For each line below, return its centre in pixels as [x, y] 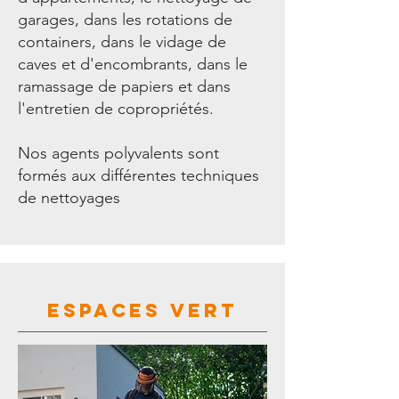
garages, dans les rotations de [125, 20]
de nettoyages [69, 198]
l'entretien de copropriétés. [116, 109]
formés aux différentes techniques [138, 175]
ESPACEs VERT [142, 310]
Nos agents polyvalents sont [118, 153]
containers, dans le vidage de [122, 42]
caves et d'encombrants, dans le [133, 64]
